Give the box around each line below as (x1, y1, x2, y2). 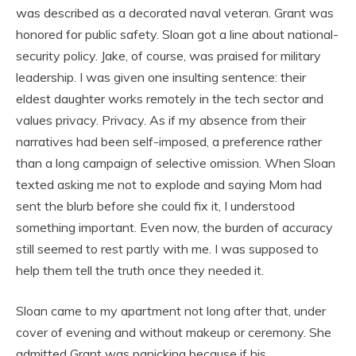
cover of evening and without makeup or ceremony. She (16, 323, 331, 340)
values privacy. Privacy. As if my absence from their (16, 111, 306, 128)
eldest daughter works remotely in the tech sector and (16, 90, 323, 106)
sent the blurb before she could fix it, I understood (16, 197, 295, 214)
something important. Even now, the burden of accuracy (16, 219, 333, 235)
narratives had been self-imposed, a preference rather (16, 133, 322, 149)
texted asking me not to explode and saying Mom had (16, 176, 322, 192)
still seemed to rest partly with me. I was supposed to (16, 240, 319, 257)
